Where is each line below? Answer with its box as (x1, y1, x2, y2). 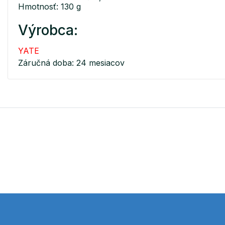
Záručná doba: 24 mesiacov (18, 57, 125, 68)
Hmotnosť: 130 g (18, 1, 81, 12)
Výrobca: (18, 21, 78, 39)
